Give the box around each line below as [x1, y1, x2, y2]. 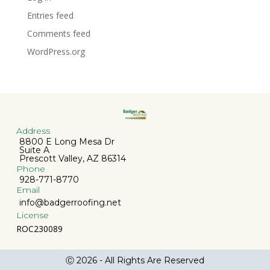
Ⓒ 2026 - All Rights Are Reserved [66, 255, 204, 266]
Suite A [19, 145, 49, 156]
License [16, 210, 49, 221]
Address [16, 125, 50, 137]
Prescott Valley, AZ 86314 [19, 153, 126, 165]
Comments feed [27, 28, 90, 39]
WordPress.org [27, 46, 85, 57]
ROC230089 [16, 223, 63, 235]
